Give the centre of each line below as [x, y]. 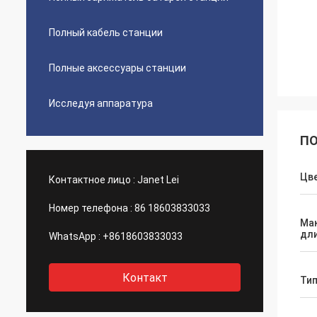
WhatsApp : [75, 236]
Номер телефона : [91, 208]
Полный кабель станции [106, 33]
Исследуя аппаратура [101, 103]
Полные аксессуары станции [117, 68]
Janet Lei [158, 180]
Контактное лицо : [92, 180]
